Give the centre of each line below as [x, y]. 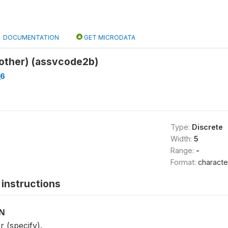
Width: [182, 139]
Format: [184, 162]
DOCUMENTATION [31, 37]
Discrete [207, 127]
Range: [183, 150]
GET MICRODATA [109, 37]
